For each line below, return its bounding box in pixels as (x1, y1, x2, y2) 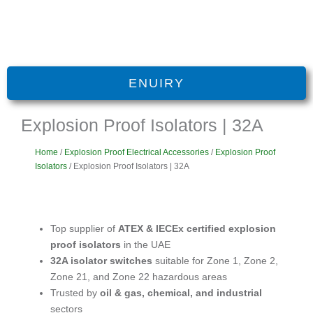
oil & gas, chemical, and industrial (100, 286, 262, 298)
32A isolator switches (50, 254, 152, 266)
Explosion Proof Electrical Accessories (64, 147, 209, 157)
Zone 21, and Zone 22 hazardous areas (50, 270, 227, 282)
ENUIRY (129, 76, 184, 91)
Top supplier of (50, 222, 118, 234)
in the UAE (121, 238, 170, 250)
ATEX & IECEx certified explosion (118, 222, 276, 234)
